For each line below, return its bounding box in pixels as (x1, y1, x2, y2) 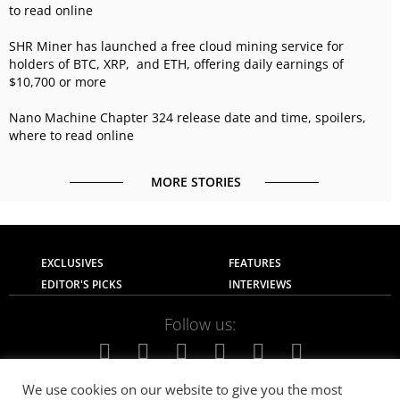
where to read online (9, 126, 134, 144)
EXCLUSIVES (41, 254, 104, 271)
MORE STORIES (150, 172, 241, 190)
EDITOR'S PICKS (41, 276, 122, 292)
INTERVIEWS (229, 276, 292, 292)
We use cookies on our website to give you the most (22, 380, 342, 398)
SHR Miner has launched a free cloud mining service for (9, 37, 344, 54)
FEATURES (229, 254, 281, 271)
